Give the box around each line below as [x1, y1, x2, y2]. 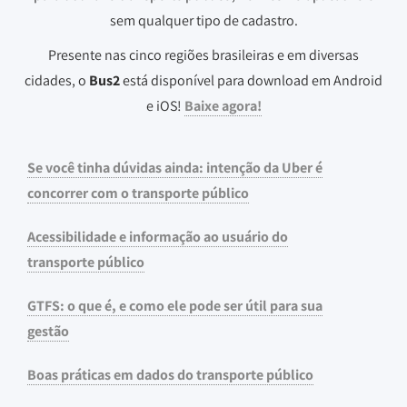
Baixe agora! [184, 96, 262, 115]
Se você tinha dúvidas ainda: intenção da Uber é [27, 158, 323, 177]
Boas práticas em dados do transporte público [27, 365, 313, 384]
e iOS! [145, 96, 184, 115]
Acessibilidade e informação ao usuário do [27, 227, 288, 246]
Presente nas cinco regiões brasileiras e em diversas [48, 45, 359, 65]
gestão [27, 322, 69, 341]
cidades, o [25, 71, 89, 90]
